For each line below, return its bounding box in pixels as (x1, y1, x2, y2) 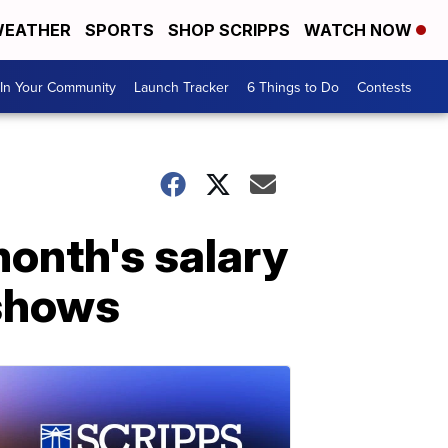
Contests (357, 76, 412, 97)
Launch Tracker (134, 76, 229, 97)
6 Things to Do (247, 76, 339, 97)
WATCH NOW (304, 20, 416, 40)
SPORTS (85, 20, 154, 40)
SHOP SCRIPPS (168, 20, 290, 40)
